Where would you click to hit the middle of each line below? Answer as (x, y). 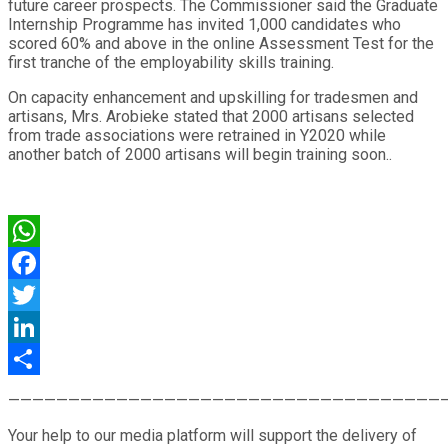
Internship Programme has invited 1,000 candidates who (204, 24)
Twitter (32, 326)
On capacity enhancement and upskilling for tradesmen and (213, 97)
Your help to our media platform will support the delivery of (212, 435)
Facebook (42, 294)
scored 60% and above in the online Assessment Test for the (221, 43)
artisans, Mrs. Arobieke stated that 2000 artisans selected (211, 116)
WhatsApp (44, 262)
